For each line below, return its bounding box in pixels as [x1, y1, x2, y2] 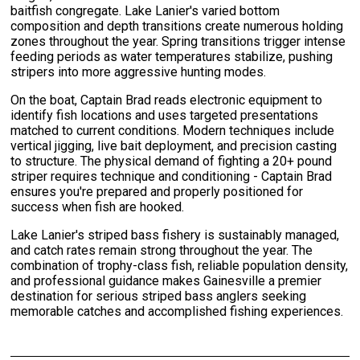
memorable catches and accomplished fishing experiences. [10, 304, 344, 320]
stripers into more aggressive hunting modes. [10, 64, 267, 80]
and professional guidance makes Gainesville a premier [10, 273, 322, 289]
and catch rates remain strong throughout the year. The [10, 243, 313, 259]
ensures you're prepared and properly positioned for [10, 184, 304, 200]
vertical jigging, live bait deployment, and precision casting [10, 138, 337, 154]
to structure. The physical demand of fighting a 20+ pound [10, 153, 333, 170]
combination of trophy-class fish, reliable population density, [10, 258, 349, 274]
